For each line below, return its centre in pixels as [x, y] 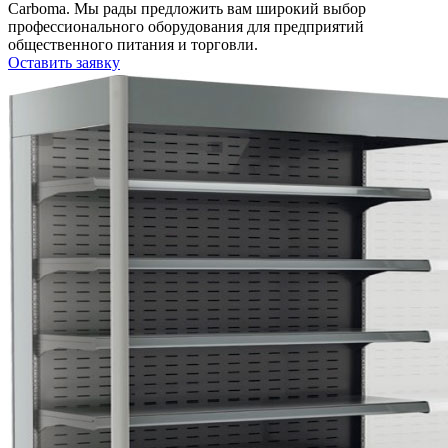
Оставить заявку [64, 62]
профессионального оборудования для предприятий [186, 26]
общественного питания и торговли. [133, 44]
